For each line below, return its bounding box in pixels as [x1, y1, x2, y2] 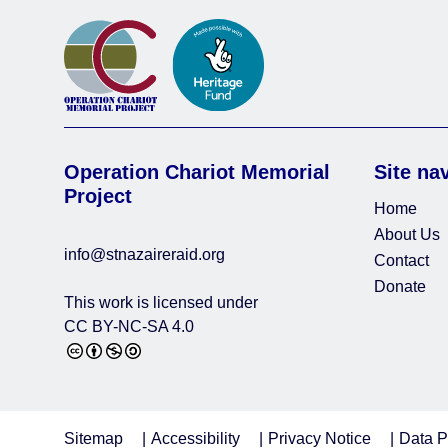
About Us [374, 225, 441, 243]
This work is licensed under [64, 293, 258, 311]
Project [64, 184, 132, 207]
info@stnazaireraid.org [64, 245, 225, 263]
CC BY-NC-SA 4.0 [64, 317, 194, 335]
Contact [374, 251, 430, 269]
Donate [374, 277, 427, 295]
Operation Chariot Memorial [64, 160, 330, 183]
